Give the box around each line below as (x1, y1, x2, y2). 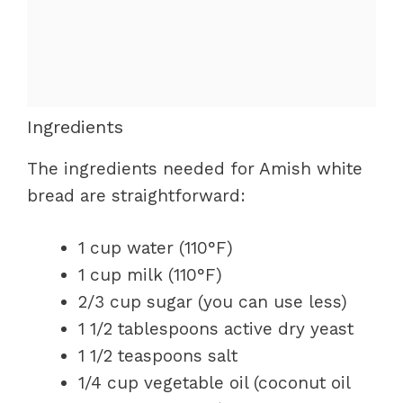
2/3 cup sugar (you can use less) (78, 291, 347, 312)
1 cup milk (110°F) (78, 264, 222, 285)
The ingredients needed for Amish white (27, 157, 363, 179)
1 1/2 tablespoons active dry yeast (78, 318, 354, 339)
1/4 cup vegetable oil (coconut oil (78, 372, 350, 393)
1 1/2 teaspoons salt (78, 345, 237, 366)
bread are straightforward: (27, 184, 246, 206)
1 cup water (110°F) (78, 237, 233, 258)
